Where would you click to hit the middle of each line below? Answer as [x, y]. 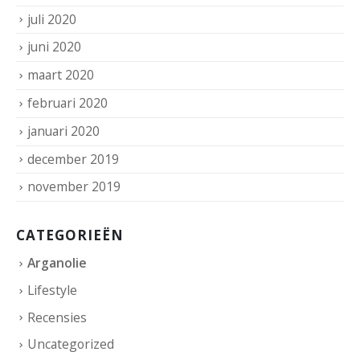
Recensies [57, 317]
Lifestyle [52, 290]
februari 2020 [67, 102]
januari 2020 [63, 131]
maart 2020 [61, 75]
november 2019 [74, 187]
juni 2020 [54, 47]
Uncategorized [71, 344]
